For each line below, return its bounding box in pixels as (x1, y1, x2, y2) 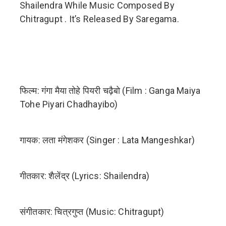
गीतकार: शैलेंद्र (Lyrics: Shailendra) (20, 171, 150, 182)
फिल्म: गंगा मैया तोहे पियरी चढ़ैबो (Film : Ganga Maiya (20, 85, 201, 96)
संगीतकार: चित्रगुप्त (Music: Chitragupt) (20, 206, 164, 217)
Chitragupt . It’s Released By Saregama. (20, 14, 179, 25)
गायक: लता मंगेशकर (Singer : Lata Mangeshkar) (20, 135, 195, 146)
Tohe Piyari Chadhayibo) (20, 99, 118, 110)
